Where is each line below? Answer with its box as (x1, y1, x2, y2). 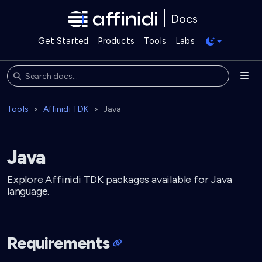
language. (7, 185, 50, 198)
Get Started (38, 36, 89, 46)
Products (98, 36, 135, 46)
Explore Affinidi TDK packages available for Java (7, 173, 232, 186)
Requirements (7, 233, 109, 253)
